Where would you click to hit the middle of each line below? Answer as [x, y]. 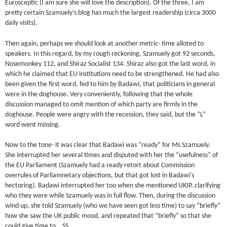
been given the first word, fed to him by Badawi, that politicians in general [110, 84]
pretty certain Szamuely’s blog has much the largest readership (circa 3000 [111, 13]
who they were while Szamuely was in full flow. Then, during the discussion [110, 196]
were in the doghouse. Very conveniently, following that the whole [99, 94]
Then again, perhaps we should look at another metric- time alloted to [105, 44]
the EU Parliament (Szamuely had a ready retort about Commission [100, 165]
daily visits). [22, 23]
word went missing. [33, 125]
